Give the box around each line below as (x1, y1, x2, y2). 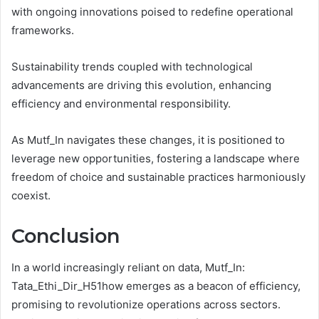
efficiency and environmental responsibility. (11, 96, 231, 110)
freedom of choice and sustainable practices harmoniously (11, 169, 305, 184)
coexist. (11, 188, 51, 202)
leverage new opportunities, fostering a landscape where (11, 151, 300, 165)
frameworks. (11, 23, 74, 37)
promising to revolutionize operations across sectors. (11, 298, 281, 312)
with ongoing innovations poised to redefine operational (11, 4, 293, 19)
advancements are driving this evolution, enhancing (11, 78, 271, 92)
